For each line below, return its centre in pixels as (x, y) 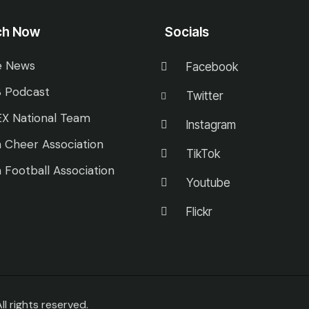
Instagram (211, 124)
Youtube (208, 182)
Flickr (199, 211)
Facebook (212, 67)
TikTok (203, 153)
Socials (187, 32)
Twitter (205, 96)
